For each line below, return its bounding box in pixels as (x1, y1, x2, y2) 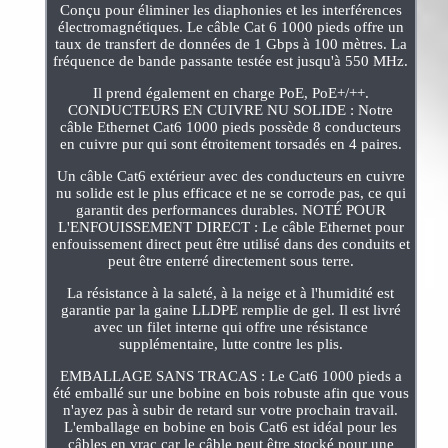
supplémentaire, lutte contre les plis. (118, 335, 343, 352)
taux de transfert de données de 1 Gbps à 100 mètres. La (54, 35, 407, 52)
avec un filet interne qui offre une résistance (93, 318, 368, 335)
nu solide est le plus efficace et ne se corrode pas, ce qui (55, 184, 406, 201)
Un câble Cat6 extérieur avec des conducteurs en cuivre (56, 167, 405, 184)
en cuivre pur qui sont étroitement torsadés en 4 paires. (59, 135, 402, 152)
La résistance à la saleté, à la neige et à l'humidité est (67, 284, 395, 301)
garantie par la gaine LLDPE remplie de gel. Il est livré (60, 301, 401, 318)
